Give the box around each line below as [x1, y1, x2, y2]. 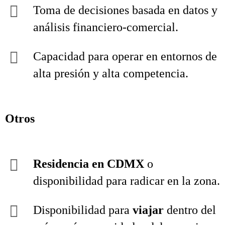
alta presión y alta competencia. [33, 67, 188, 80]
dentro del [164, 203, 216, 216]
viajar [133, 203, 164, 216]
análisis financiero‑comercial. [33, 21, 178, 34]
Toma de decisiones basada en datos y [33, 4, 217, 17]
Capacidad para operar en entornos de [33, 50, 217, 63]
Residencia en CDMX [33, 157, 144, 170]
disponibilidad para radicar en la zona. [33, 174, 220, 187]
